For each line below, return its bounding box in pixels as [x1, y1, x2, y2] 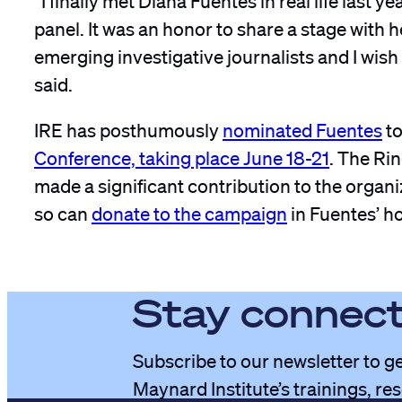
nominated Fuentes [223, 110, 382, 142]
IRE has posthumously [34, 110, 223, 142]
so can [34, 194, 92, 225]
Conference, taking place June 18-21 [34, 138, 329, 170]
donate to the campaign [92, 194, 287, 225]
